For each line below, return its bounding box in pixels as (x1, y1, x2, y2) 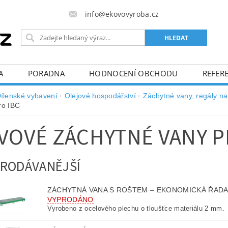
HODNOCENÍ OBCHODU (89, 68, 178, 79)
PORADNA (27, 68, 65, 79)
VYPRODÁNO (47, 195, 94, 204)
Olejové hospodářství (64, 92, 136, 100)
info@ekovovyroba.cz (84, 9, 159, 19)
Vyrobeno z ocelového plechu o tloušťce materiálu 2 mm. (47, 205, 224, 213)
